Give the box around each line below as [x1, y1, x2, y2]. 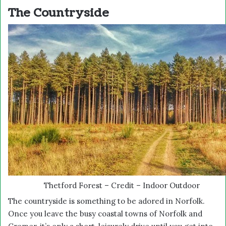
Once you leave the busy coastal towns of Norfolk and [8, 208, 202, 218]
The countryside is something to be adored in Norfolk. [8, 196, 205, 206]
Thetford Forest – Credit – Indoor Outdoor [43, 180, 200, 190]
